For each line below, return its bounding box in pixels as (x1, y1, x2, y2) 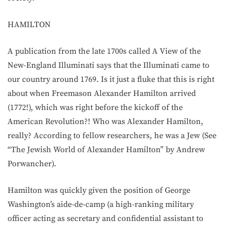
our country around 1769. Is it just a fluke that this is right (8, 74, 214, 84)
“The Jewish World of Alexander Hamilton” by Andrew (8, 144, 205, 155)
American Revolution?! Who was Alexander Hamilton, (8, 116, 203, 127)
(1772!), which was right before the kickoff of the (8, 102, 183, 113)
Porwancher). (8, 158, 56, 169)
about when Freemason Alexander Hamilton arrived (8, 88, 196, 98)
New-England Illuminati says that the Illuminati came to (8, 60, 209, 70)
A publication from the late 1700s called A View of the (8, 46, 201, 56)
